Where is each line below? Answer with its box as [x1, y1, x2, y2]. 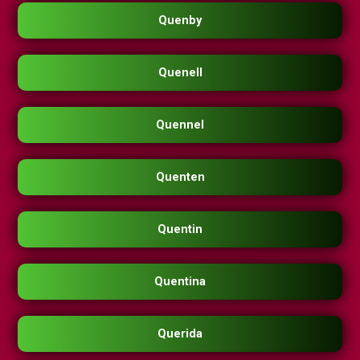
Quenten [155, 170, 205, 185]
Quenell [157, 66, 202, 80]
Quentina [154, 275, 206, 289]
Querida [157, 327, 202, 342]
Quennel [156, 118, 204, 133]
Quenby [158, 14, 202, 28]
